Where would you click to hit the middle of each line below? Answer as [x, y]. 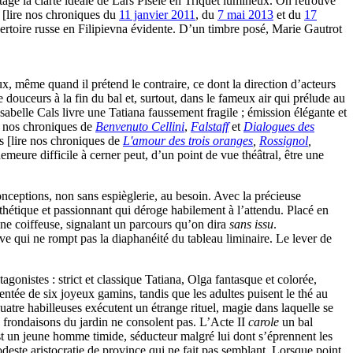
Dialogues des [279, 127]
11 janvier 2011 [157, 15]
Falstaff [210, 127]
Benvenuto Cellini [140, 127]
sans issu [251, 225]
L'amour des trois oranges [188, 141]
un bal [296, 322]
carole [264, 322]
